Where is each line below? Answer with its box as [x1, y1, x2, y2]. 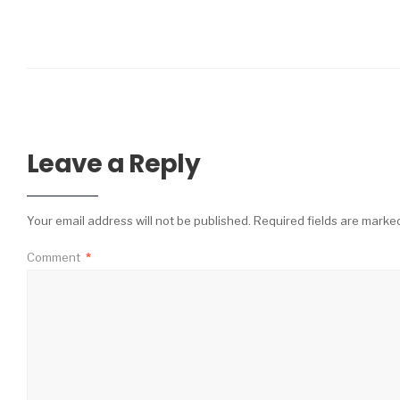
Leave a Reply [27, 146, 200, 181]
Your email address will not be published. [27, 212, 251, 228]
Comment [27, 249, 83, 264]
